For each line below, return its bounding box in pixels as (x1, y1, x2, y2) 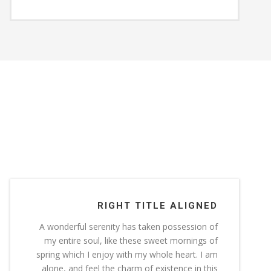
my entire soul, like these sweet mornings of (44, 234, 218, 246)
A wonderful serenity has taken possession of (39, 220, 218, 232)
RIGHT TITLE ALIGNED (97, 200, 218, 211)
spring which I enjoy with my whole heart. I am (36, 248, 218, 260)
